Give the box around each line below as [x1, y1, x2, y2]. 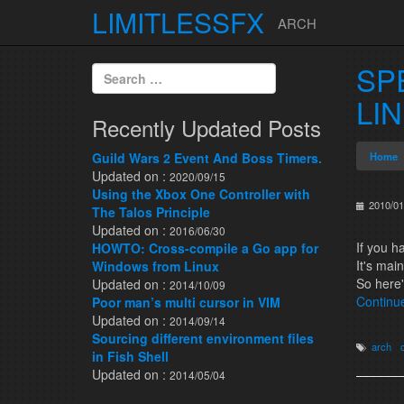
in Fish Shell [92, 347, 169, 365]
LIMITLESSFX [92, 3, 264, 41]
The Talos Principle [92, 203, 210, 221]
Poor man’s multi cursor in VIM [92, 293, 280, 311]
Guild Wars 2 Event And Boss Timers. [92, 149, 322, 167]
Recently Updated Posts [92, 112, 321, 143]
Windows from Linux [92, 257, 219, 275]
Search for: [92, 63, 160, 81]
